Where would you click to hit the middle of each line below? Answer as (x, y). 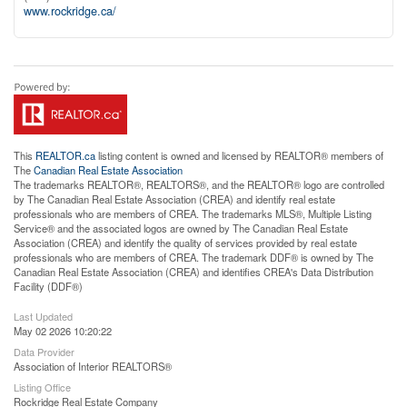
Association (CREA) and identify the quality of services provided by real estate (185, 242)
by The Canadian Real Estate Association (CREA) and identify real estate (174, 199)
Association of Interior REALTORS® (93, 366)
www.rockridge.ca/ (70, 10)
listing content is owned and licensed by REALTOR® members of (239, 155)
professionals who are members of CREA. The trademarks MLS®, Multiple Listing (193, 213)
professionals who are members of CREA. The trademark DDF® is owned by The (194, 257)
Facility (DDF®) (48, 286)
